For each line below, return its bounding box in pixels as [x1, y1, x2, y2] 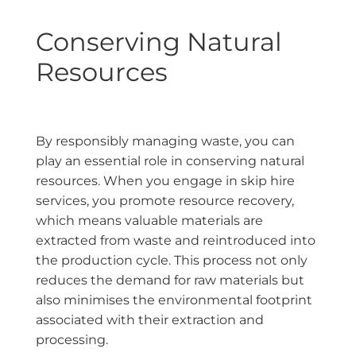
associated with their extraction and [36, 312, 264, 328]
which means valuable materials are [36, 213, 263, 229]
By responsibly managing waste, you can [36, 133, 295, 149]
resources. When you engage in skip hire [36, 173, 295, 189]
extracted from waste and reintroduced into [36, 233, 315, 249]
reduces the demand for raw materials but [36, 273, 304, 288]
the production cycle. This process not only [36, 253, 308, 269]
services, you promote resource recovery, [36, 193, 294, 209]
